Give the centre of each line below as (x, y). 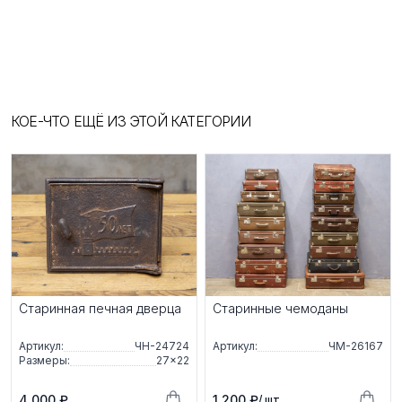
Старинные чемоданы (280, 309)
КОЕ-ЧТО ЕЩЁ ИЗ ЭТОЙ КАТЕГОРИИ (131, 121)
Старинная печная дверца (100, 309)
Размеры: (44, 361)
